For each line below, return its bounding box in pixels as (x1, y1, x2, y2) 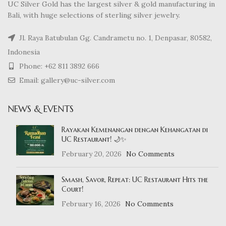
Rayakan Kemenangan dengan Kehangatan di (62, 125, 208, 134)
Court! (62, 184, 83, 194)
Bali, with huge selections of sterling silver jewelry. (8, 10, 180, 20)
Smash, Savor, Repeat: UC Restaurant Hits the (62, 175, 208, 184)
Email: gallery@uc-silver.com (17, 75, 115, 85)
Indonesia (8, 47, 40, 56)
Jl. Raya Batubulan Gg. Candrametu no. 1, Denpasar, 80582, (17, 33, 212, 42)
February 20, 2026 (62, 149, 122, 158)
